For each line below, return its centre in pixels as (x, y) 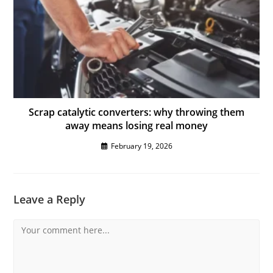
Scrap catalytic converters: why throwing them (136, 112)
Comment (33, 226)
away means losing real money (136, 125)
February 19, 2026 (141, 146)
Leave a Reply (50, 199)
